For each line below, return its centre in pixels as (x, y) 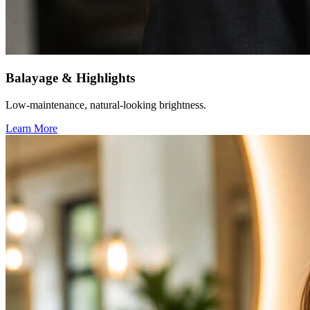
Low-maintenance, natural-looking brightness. (106, 104)
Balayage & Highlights (70, 77)
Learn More (31, 128)
